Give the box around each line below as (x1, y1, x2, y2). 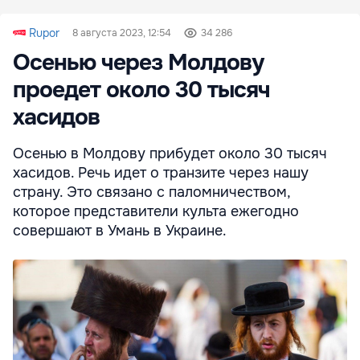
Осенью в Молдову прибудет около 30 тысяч (13, 145, 327, 163)
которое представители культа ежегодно (13, 202, 299, 221)
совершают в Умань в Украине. (13, 222, 227, 240)
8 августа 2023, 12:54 (72, 27, 171, 40)
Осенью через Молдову (13, 48, 264, 78)
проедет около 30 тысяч (13, 76, 270, 105)
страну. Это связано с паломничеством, (13, 183, 290, 202)
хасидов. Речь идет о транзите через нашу (13, 164, 309, 182)
